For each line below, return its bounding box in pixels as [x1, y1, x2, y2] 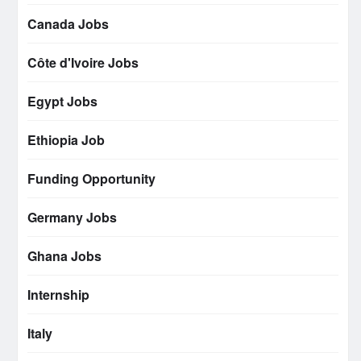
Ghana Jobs [27, 247, 102, 266]
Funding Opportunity [27, 169, 156, 189]
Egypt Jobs [27, 92, 98, 111]
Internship [27, 285, 89, 305]
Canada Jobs [27, 15, 109, 34]
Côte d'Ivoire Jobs [27, 53, 139, 73]
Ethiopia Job [27, 131, 105, 150]
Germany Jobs [27, 208, 117, 227]
